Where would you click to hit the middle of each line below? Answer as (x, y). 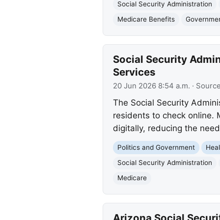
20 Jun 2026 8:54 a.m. (151, 86)
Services (134, 72)
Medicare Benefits (146, 19)
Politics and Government (156, 147)
